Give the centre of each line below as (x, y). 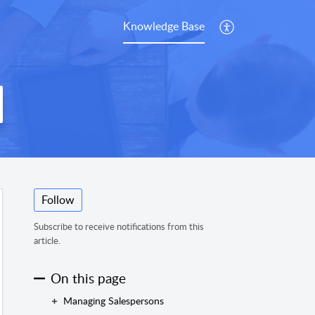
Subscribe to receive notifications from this (119, 227)
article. (47, 241)
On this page (88, 278)
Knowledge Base (164, 26)
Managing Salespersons (113, 301)
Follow (58, 200)
